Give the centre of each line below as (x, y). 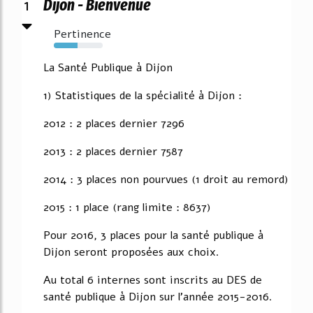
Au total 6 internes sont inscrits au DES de (153, 280)
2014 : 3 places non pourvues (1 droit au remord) (166, 179)
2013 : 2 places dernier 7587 (113, 151)
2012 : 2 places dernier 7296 (114, 123)
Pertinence (82, 34)
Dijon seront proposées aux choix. (131, 252)
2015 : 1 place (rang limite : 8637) (127, 207)
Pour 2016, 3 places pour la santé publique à (153, 235)
